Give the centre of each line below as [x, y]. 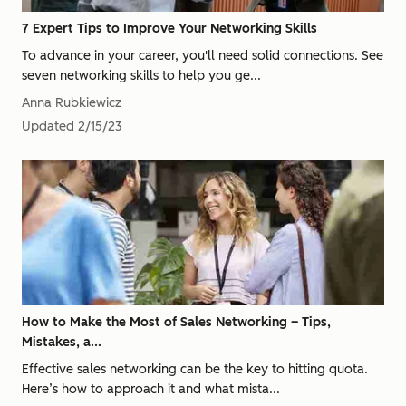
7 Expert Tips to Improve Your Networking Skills [169, 29]
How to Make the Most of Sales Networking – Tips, [176, 322]
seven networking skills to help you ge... [141, 76]
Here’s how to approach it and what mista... [151, 389]
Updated [48, 126]
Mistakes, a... [62, 342]
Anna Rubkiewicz [72, 103]
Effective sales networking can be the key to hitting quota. [195, 369]
